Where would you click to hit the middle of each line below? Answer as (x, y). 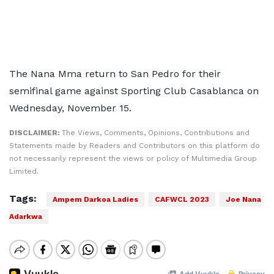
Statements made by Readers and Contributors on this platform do (135, 146)
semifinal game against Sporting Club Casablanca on (134, 91)
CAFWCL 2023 (182, 199)
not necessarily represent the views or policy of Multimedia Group (133, 158)
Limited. (24, 171)
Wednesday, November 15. (70, 108)
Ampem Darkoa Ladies (95, 199)
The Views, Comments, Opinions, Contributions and (156, 133)
